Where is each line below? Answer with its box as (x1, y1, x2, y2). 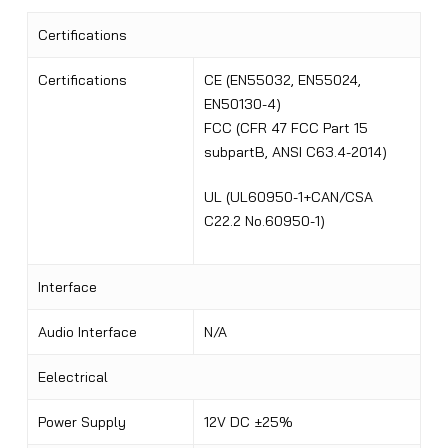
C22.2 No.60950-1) (203, 212, 325, 231)
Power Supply (37, 413, 126, 432)
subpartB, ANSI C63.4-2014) (203, 143, 387, 162)
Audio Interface (37, 323, 137, 342)
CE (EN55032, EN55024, (203, 71, 361, 90)
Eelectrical (37, 368, 108, 387)
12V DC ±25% (203, 413, 293, 432)
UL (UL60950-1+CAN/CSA (203, 188, 373, 207)
